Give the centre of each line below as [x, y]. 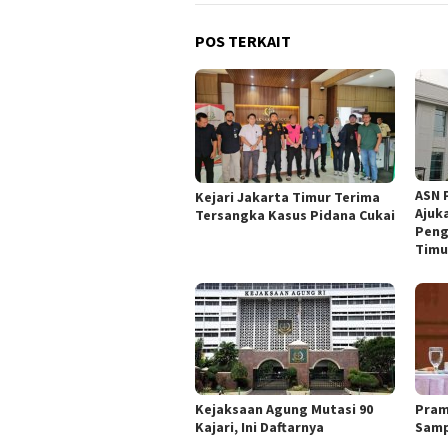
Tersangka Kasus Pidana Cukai [295, 214]
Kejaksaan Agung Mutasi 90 [284, 409]
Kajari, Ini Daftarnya [259, 427]
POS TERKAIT [243, 41]
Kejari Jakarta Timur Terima [287, 196]
